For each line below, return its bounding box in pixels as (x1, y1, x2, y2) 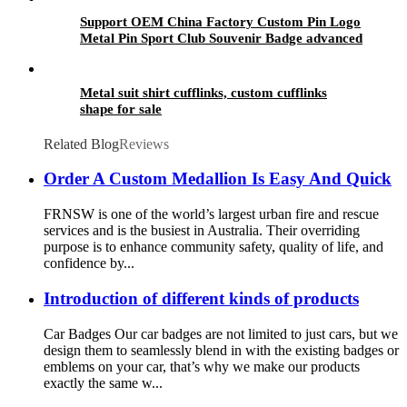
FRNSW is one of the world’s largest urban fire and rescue (44, 206, 379, 223)
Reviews (119, 135, 169, 152)
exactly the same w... (44, 374, 163, 391)
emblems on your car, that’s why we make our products (44, 358, 360, 374)
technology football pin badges (80, 46, 260, 62)
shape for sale (80, 101, 162, 116)
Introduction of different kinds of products (44, 288, 359, 308)
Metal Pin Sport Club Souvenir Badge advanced (80, 30, 362, 45)
